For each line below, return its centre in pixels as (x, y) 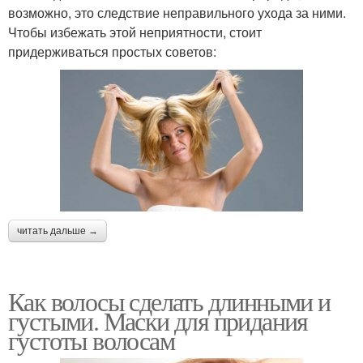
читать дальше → (58, 231)
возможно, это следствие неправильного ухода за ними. (177, 12)
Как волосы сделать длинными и (169, 301)
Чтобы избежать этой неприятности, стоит (135, 32)
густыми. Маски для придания (158, 320)
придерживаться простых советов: (112, 51)
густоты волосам (91, 340)
